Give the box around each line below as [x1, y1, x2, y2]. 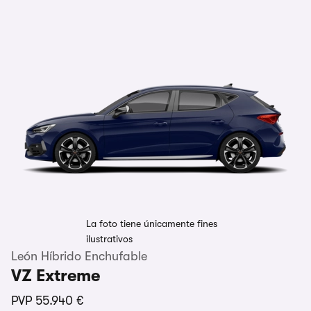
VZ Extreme [11, 266, 100, 286]
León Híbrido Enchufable [11, 249, 147, 264]
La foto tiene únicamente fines [86, 218, 217, 230]
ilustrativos [86, 233, 133, 245]
